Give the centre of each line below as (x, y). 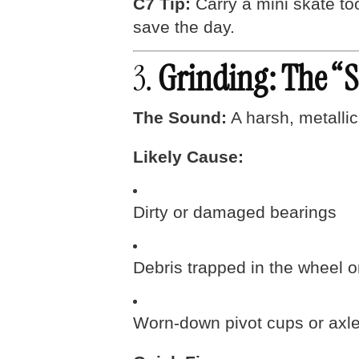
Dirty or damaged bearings (235, 212)
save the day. (184, 27)
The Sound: (180, 118)
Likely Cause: (188, 157)
